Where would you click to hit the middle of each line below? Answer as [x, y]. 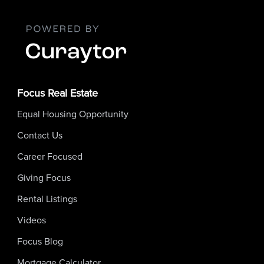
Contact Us [40, 135]
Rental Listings [47, 199]
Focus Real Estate [57, 93]
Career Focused [50, 156]
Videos [32, 220]
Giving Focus [44, 177]
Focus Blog [40, 241]
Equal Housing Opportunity [73, 114]
